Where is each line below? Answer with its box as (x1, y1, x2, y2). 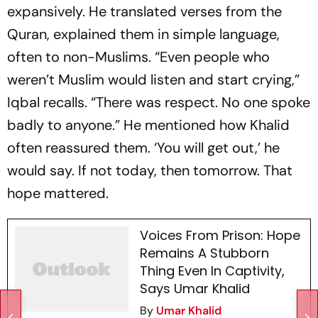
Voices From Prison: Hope (139, 226, 300, 244)
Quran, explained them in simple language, (7, 25, 280, 43)
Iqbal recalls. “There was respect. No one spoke (7, 93, 310, 111)
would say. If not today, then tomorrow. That (7, 161, 292, 180)
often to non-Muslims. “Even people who (7, 48, 270, 66)
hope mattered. (7, 184, 109, 202)
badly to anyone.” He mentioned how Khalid (7, 116, 290, 134)
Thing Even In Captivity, (139, 262, 285, 280)
